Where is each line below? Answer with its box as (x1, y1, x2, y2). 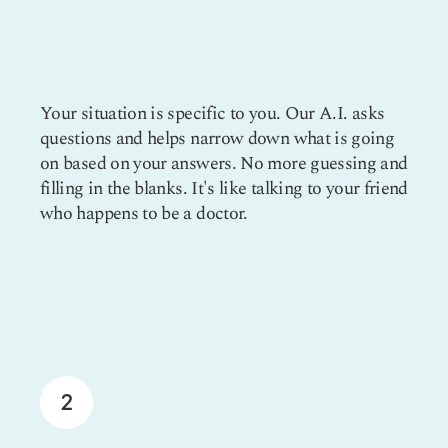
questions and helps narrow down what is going (40, 124, 395, 152)
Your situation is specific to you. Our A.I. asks (40, 99, 385, 127)
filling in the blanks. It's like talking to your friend (40, 174, 408, 202)
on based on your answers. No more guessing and (40, 149, 408, 177)
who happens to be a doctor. (40, 199, 248, 227)
